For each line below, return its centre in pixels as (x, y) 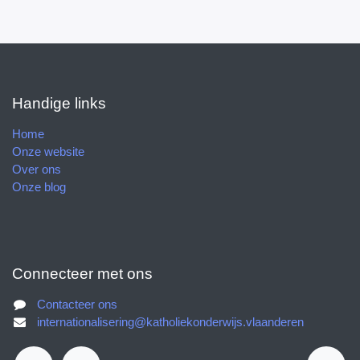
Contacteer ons (79, 304)
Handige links (56, 103)
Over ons (36, 169)
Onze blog (39, 187)
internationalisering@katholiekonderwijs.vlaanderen (171, 322)
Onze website (48, 151)
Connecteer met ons (79, 273)
